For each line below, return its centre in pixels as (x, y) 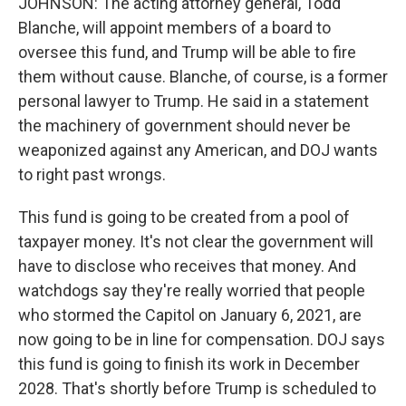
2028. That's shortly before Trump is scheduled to (197, 388)
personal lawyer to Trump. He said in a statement (193, 101)
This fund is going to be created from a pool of (184, 217)
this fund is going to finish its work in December (189, 364)
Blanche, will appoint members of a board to (174, 28)
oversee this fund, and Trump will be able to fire (187, 52)
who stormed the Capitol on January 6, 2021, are (190, 315)
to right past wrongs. (92, 174)
